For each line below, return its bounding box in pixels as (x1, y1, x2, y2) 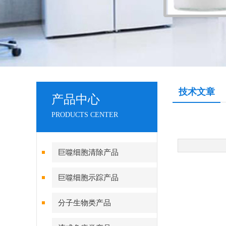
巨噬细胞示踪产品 (58, 174, 119, 182)
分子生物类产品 (58, 199, 111, 207)
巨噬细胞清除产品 (58, 148, 119, 156)
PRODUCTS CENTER (51, 111, 118, 119)
